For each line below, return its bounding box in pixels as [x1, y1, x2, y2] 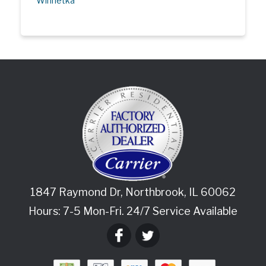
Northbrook [125, 186, 184, 199]
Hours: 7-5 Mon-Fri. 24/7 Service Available [28, 205, 237, 218]
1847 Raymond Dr [30, 186, 121, 199]
